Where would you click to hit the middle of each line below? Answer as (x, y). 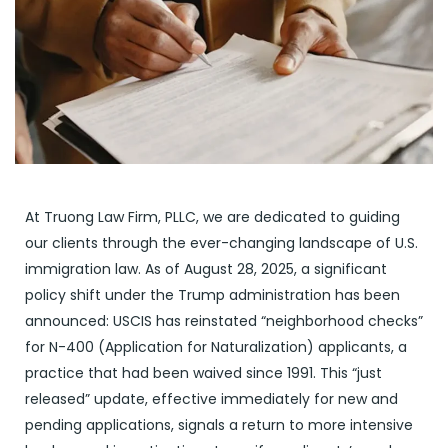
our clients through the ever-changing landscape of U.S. (221, 242)
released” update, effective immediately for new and (211, 398)
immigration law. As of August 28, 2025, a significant (206, 268)
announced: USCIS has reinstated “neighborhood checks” (224, 320)
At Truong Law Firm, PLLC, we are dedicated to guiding (212, 216)
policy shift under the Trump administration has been (212, 294)
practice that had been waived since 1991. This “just (203, 372)
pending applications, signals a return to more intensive (219, 424)
